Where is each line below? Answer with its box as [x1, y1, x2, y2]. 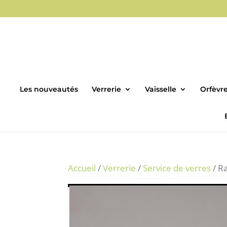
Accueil [68, 162, 96, 174]
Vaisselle [144, 84, 176, 94]
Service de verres [143, 162, 211, 174]
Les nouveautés [19, 84, 78, 94]
